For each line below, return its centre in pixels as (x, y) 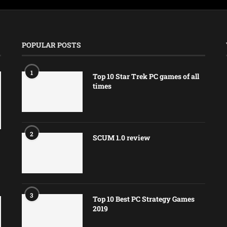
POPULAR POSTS (51, 45)
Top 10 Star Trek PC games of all (146, 76)
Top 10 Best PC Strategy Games (143, 199)
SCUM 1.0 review (121, 138)
